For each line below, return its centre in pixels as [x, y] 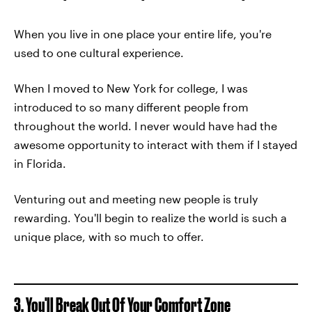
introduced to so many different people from [131, 107]
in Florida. [40, 163]
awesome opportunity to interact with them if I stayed [156, 144]
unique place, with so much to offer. [109, 236]
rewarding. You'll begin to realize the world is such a [150, 217]
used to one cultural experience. [99, 52]
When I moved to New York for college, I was [131, 88]
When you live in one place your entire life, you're [143, 33]
